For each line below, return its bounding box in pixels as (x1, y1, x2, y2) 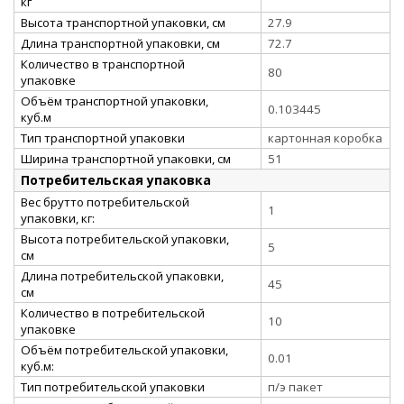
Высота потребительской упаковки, (21, 230, 229, 247)
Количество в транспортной (21, 55, 185, 72)
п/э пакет (268, 378, 323, 395)
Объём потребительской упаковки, (21, 341, 228, 358)
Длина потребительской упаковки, (21, 267, 224, 284)
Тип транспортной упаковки (21, 129, 185, 146)
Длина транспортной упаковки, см (21, 34, 220, 51)
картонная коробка (268, 129, 382, 146)
